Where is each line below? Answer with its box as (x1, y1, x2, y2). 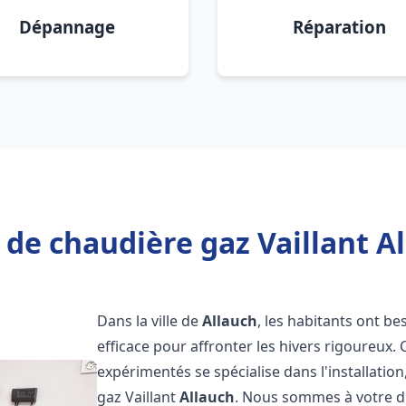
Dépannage (19, 15, 115, 38)
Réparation (292, 15, 386, 38)
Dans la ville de (97, 311, 203, 331)
